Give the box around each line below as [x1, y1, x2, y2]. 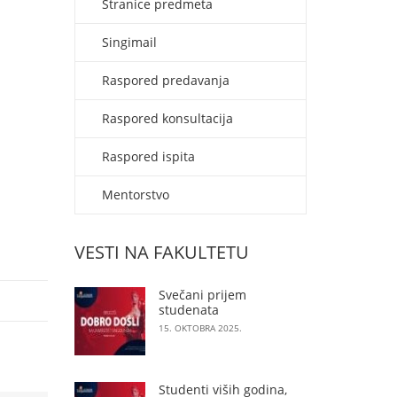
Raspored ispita [101, 148, 195, 165]
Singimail [101, 34, 157, 51]
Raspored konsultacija [101, 110, 233, 127]
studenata [158, 301, 219, 318]
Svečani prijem [158, 286, 246, 303]
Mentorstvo [101, 186, 169, 203]
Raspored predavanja [101, 72, 230, 89]
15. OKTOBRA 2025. [158, 322, 242, 334]
